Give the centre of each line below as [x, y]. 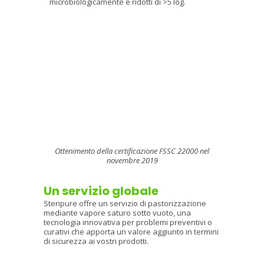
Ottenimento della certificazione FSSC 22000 [127, 151]
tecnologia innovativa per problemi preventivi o [128, 222]
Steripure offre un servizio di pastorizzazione [125, 203]
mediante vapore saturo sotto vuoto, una [117, 213]
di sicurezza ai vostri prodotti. [96, 241]
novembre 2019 [132, 160]
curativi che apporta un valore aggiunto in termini [131, 232]
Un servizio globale [101, 191]
